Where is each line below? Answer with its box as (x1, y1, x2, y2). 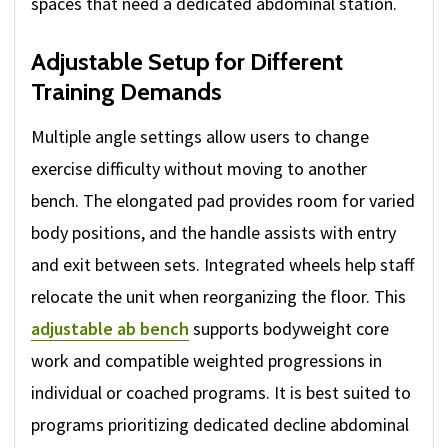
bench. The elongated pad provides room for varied (31, 189, 415, 213)
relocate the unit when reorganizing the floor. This (31, 285, 406, 309)
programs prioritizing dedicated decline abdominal (31, 413, 409, 437)
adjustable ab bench (31, 317, 189, 341)
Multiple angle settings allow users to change (31, 125, 369, 149)
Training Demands (31, 77, 222, 107)
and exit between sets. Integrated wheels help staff (31, 253, 414, 277)
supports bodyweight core (189, 317, 389, 341)
